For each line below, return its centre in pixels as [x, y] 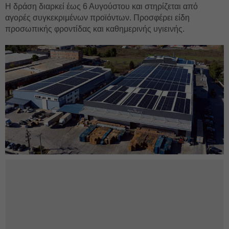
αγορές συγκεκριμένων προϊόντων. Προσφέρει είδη [97, 18]
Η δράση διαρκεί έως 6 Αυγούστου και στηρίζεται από [101, 6]
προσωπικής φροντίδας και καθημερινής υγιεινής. [95, 29]
